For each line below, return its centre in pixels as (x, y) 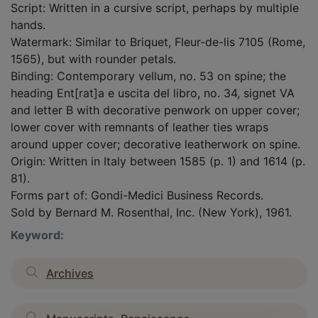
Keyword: (37, 235)
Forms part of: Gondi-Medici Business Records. (137, 195)
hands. (28, 24)
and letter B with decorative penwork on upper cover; (155, 110)
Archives (70, 273)
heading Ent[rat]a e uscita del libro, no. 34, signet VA (153, 93)
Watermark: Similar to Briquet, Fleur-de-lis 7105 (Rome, (158, 42)
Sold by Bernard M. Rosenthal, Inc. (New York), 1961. (151, 212)
